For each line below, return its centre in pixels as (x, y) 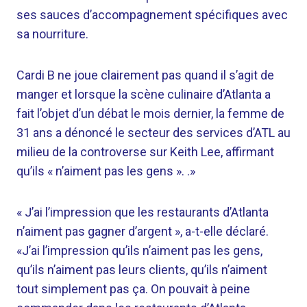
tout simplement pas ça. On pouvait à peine (133, 289)
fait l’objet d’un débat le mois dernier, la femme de (150, 113)
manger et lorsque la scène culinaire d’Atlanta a (144, 94)
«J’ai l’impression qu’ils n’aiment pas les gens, (139, 250)
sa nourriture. (52, 34)
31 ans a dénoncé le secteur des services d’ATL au (153, 133)
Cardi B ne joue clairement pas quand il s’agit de (145, 75)
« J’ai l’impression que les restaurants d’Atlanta (143, 212)
